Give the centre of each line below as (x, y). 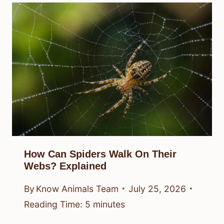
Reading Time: (53, 204)
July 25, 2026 (157, 188)
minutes (109, 204)
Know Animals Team (77, 188)
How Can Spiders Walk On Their (100, 154)
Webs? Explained (65, 166)
